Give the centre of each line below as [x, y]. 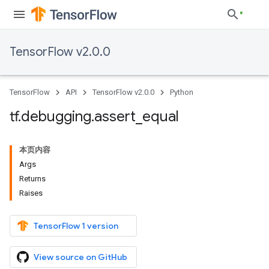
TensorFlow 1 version [76, 226]
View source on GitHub [80, 257]
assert [115, 116]
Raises [31, 193]
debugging [56, 116]
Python [182, 92]
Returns [32, 179]
